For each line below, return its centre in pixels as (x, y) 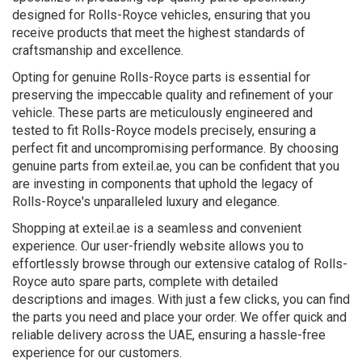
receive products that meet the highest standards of (159, 32)
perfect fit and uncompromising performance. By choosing (175, 148)
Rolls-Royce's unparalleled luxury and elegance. (146, 201)
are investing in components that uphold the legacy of (163, 183)
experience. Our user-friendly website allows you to (158, 246)
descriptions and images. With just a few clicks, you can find (181, 299)
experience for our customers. (97, 352)
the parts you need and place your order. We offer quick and (179, 317)
